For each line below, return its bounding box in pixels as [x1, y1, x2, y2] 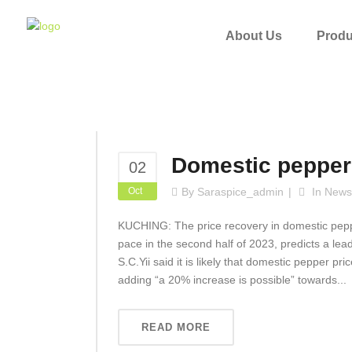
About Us [225, 29, 282, 43]
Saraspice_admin [197, 185, 284, 198]
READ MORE [141, 321, 211, 333]
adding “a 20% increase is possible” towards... [118, 273, 346, 286]
